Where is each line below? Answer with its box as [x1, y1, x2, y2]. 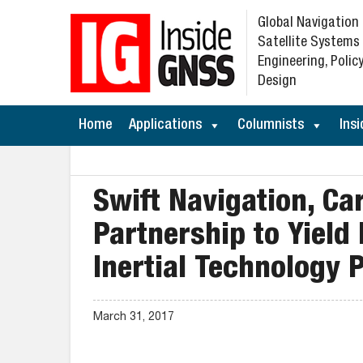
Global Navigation [258, 16, 359, 31]
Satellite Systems [258, 36, 360, 50]
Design [258, 75, 297, 89]
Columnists [237, 118, 304, 133]
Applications [129, 118, 202, 133]
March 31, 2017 [93, 312, 174, 323]
